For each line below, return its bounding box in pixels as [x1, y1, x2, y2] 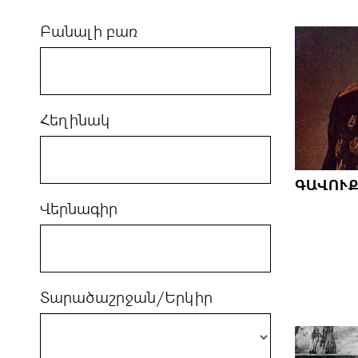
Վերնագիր [40, 199, 117, 219]
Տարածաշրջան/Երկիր [40, 288, 213, 308]
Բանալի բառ [40, 22, 138, 42]
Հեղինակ [40, 110, 109, 130]
